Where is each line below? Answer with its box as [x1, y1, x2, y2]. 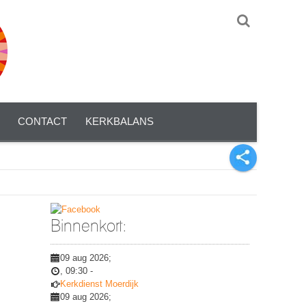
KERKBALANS [85, 115, 154, 127]
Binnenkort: [51, 216, 127, 236]
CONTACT [18, 115, 67, 127]
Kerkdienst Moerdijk [60, 279, 139, 290]
